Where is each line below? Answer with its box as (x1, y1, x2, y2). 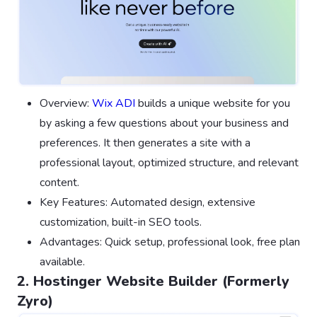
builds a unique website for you (135, 95, 290, 111)
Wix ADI (92, 95, 135, 111)
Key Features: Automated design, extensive (40, 194, 255, 210)
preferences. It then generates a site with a (40, 134, 250, 151)
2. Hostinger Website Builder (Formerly (17, 271, 289, 291)
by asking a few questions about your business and (40, 115, 289, 131)
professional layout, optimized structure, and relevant (40, 154, 299, 171)
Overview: (40, 95, 92, 111)
